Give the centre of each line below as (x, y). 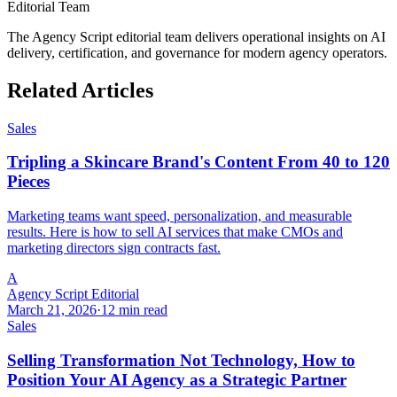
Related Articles (80, 90)
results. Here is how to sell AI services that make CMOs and (175, 232)
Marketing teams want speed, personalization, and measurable (179, 216)
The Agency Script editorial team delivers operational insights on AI (196, 36)
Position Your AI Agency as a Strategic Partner (177, 379)
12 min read (134, 310)
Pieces (28, 182)
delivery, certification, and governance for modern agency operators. (197, 52)
